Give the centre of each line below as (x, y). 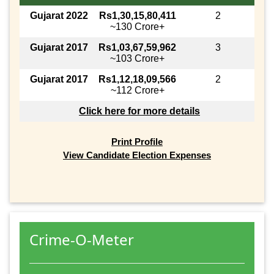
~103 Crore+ (137, 59)
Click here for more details (139, 111)
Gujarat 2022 (59, 16)
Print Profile (137, 142)
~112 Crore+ (137, 91)
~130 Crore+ (137, 27)
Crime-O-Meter (82, 239)
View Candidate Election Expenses (137, 155)
